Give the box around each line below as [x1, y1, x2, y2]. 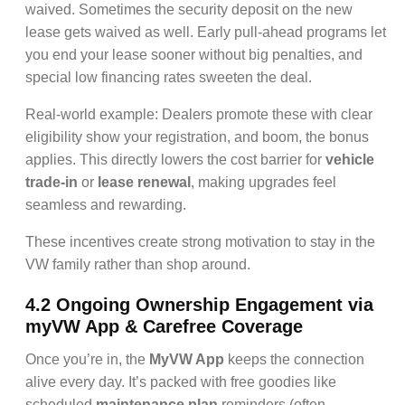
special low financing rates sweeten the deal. [25, 70, 312, 85]
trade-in [25, 174, 78, 190]
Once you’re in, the [25, 352, 149, 367]
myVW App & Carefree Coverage [25, 316, 303, 336]
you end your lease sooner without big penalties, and [25, 47, 363, 62]
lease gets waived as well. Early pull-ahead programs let [25, 24, 386, 40]
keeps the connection [224, 352, 364, 367]
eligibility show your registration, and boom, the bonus [25, 129, 369, 145]
